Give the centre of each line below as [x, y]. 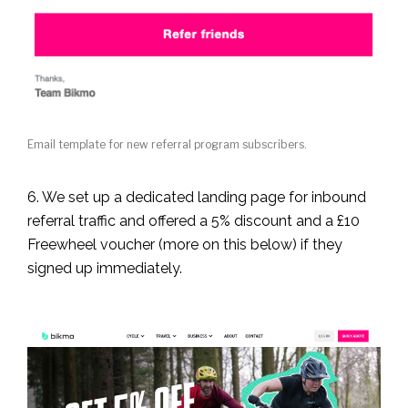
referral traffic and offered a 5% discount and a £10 [194, 220]
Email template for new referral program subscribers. [167, 144]
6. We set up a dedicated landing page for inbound [197, 197]
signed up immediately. [105, 268]
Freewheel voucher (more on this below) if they [185, 244]
